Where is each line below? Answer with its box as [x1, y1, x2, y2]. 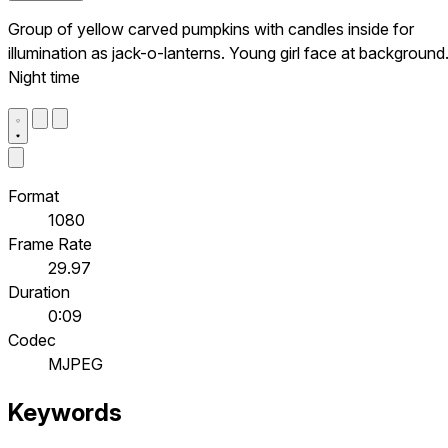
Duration [8, 281, 70, 302]
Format [8, 185, 59, 206]
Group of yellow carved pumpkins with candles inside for [8, 18, 414, 39]
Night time [8, 66, 80, 87]
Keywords [8, 398, 122, 428]
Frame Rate [8, 233, 92, 254]
